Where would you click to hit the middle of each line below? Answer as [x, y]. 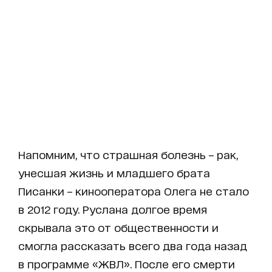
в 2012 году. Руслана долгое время [113, 209]
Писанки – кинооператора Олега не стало [134, 191]
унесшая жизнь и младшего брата [114, 173]
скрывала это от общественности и [118, 227]
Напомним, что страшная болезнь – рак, [128, 155]
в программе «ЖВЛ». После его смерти [127, 264]
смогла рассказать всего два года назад [133, 246]
